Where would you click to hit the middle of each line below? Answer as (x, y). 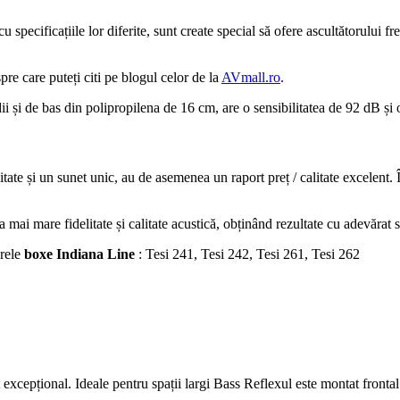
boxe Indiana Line (79, 254)
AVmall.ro (251, 78)
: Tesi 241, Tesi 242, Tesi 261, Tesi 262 (247, 254)
